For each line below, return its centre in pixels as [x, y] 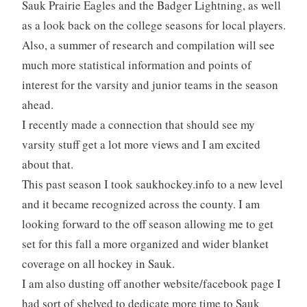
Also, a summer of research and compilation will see [148, 45]
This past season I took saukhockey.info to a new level [152, 184]
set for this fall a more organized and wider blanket [145, 244]
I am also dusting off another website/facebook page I [151, 284]
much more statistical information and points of [136, 65]
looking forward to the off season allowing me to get [147, 224]
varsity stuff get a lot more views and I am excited [141, 145]
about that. [47, 164]
